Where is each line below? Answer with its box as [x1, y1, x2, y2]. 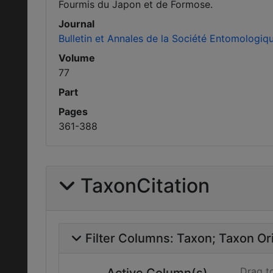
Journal [58, 18, 94, 30]
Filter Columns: [85, 231, 177, 246]
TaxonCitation [80, 174, 210, 197]
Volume [58, 52, 95, 64]
